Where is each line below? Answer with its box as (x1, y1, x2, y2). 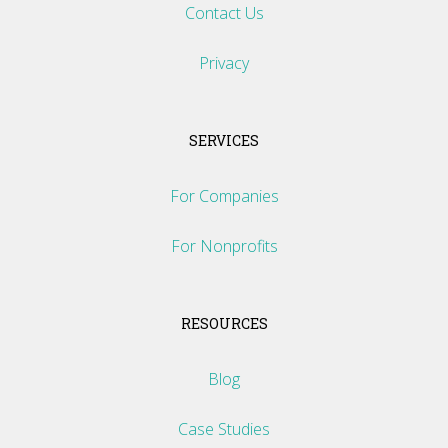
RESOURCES (180, 314, 268, 333)
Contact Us (184, 2, 264, 24)
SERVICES (189, 131, 259, 150)
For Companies (169, 185, 279, 207)
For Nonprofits (170, 235, 278, 257)
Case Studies (178, 418, 270, 440)
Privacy (199, 52, 249, 74)
